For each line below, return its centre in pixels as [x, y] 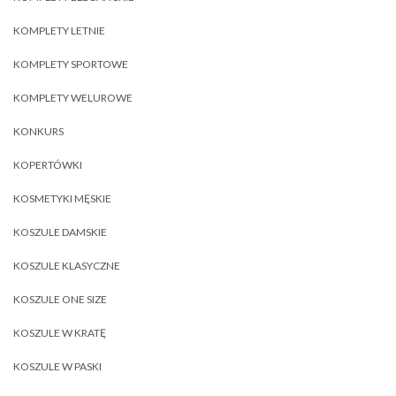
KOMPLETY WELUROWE [73, 98]
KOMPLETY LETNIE [59, 30]
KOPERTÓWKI [48, 165]
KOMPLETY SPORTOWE [71, 64]
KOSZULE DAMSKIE [60, 232]
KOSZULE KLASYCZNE [67, 266]
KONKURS [38, 131]
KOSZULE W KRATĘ [60, 333]
